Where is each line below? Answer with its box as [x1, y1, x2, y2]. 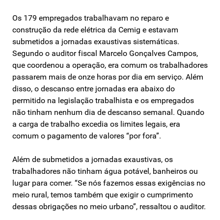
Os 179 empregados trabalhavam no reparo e [12, 13, 169, 23]
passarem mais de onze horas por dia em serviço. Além [12, 72, 203, 82]
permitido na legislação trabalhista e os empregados [12, 95, 194, 105]
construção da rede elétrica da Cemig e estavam [12, 25, 178, 34]
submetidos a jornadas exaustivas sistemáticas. [12, 36, 179, 46]
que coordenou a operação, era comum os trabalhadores [12, 60, 208, 70]
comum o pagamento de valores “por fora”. [12, 131, 161, 140]
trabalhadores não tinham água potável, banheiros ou [12, 166, 198, 176]
